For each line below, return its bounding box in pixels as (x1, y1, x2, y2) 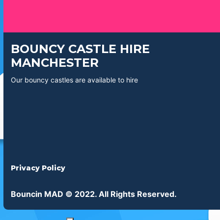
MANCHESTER (11, 55, 99, 70)
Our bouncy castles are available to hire (11, 75, 138, 84)
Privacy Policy (11, 163, 65, 172)
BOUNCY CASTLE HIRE (11, 41, 150, 56)
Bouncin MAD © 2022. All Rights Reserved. (11, 189, 177, 199)
